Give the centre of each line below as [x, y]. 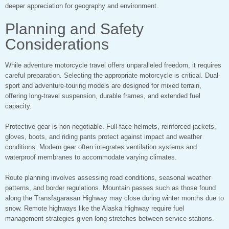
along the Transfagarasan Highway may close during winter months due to [114, 198]
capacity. [18, 106]
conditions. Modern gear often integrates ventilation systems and [101, 147]
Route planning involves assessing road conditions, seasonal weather [108, 178]
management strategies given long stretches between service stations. [110, 219]
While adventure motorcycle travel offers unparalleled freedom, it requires [113, 65]
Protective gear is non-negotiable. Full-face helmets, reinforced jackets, [111, 127]
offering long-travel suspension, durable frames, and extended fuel [103, 96]
